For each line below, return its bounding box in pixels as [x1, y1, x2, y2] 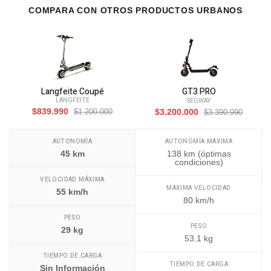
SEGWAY [186, 96, 211, 106]
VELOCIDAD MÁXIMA [40, 175, 105, 184]
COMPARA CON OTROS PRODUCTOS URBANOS [28, 5, 243, 16]
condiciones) [174, 157, 223, 168]
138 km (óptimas [166, 149, 231, 159]
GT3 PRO [181, 85, 216, 99]
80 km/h [183, 195, 214, 206]
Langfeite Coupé [41, 85, 104, 99]
